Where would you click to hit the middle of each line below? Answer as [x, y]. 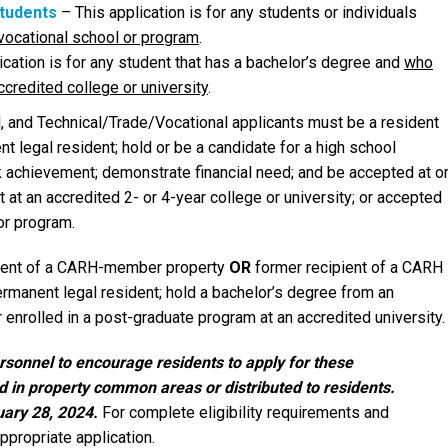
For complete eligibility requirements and [243, 412]
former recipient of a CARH [347, 267]
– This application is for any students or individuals [237, 12]
